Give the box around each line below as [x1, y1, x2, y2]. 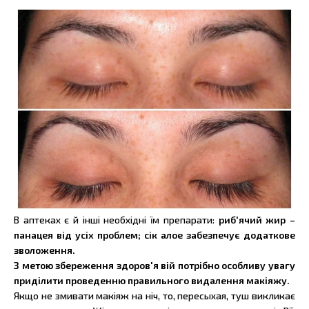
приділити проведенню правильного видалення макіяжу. [14, 275, 290, 287]
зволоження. [14, 244, 75, 257]
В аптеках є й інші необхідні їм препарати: [14, 214, 215, 226]
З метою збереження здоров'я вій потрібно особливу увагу [14, 259, 295, 272]
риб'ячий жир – [214, 214, 296, 226]
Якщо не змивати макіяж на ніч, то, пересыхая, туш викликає [14, 290, 295, 302]
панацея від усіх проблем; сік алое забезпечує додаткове [14, 229, 295, 241]
